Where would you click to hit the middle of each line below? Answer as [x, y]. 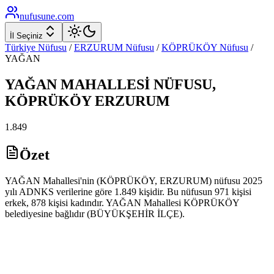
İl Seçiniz [26, 36]
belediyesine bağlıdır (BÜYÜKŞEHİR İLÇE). [95, 213]
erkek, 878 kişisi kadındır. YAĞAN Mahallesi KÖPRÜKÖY [122, 202]
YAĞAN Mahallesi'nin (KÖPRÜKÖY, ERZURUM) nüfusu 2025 [134, 180]
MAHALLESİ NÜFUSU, [136, 84]
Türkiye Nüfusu [36, 47]
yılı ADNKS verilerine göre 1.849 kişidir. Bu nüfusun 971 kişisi [128, 191]
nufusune [37, 16]
